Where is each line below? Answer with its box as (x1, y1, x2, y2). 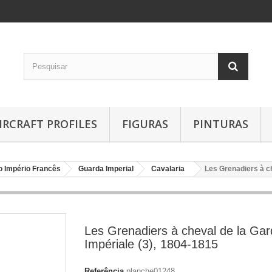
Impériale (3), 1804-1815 (84, 237, 218, 251)
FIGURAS (122, 117, 168, 131)
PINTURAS (193, 117, 248, 131)
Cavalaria (151, 165, 185, 173)
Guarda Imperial (78, 165, 134, 173)
